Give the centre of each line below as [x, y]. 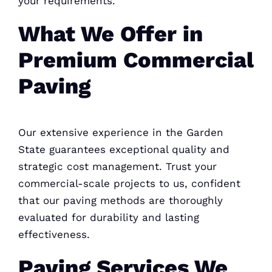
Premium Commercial [136, 60]
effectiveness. [54, 234]
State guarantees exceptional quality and [124, 149]
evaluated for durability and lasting [108, 217]
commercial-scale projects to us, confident [129, 183]
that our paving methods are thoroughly [120, 200]
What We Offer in [110, 34]
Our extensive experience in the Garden [121, 132]
